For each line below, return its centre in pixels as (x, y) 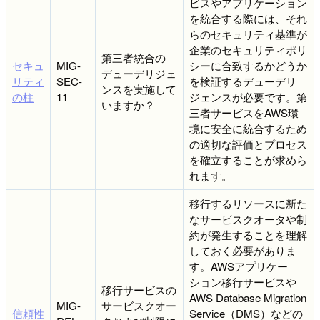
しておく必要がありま (243, 250)
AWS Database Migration (248, 297)
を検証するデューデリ (243, 81)
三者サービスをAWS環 (244, 112)
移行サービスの (139, 289)
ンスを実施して (139, 89)
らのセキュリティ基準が (248, 34)
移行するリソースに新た (248, 203)
